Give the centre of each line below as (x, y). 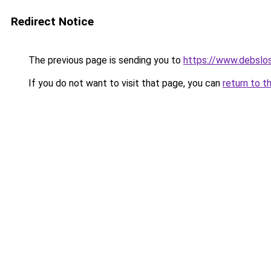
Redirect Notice (52, 21)
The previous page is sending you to (105, 60)
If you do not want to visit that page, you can (124, 83)
